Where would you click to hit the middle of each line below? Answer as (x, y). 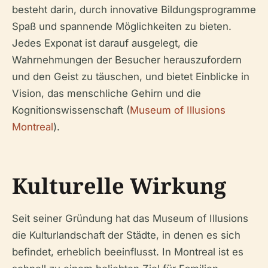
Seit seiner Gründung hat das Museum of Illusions (130, 218)
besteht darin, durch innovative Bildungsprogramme (134, 9)
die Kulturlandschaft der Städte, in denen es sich (126, 235)
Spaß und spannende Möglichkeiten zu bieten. (122, 26)
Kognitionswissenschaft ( (71, 110)
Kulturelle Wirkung (119, 185)
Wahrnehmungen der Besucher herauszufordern (127, 60)
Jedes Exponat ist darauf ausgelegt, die (105, 43)
